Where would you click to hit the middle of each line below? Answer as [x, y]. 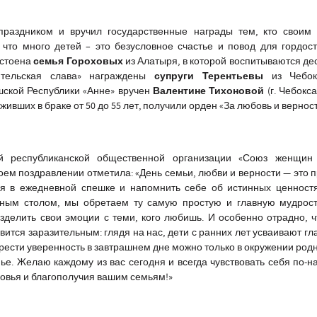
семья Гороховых [78, 62]
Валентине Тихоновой [210, 92]
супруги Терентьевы [209, 77]
